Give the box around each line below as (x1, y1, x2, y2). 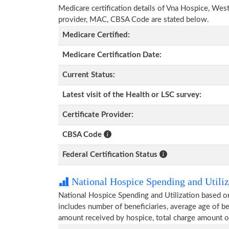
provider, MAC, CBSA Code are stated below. (58, 16, 209, 24)
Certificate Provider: (62, 111, 133, 119)
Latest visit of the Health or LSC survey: (62, 91, 201, 99)
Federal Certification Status (62, 151, 157, 158)
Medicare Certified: (62, 31, 130, 39)
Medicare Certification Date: (62, 51, 162, 59)
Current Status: (62, 71, 115, 79)
